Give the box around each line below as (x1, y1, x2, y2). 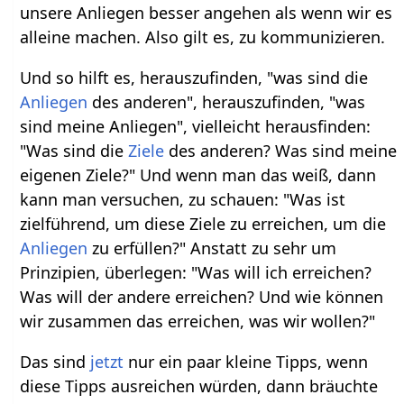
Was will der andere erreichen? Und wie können (20, 286, 384, 308)
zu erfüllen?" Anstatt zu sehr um (87, 237, 337, 260)
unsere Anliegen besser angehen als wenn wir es (20, 2, 393, 24)
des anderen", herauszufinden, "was (87, 91, 366, 114)
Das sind (20, 351, 91, 373)
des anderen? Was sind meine (164, 140, 398, 162)
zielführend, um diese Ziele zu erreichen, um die (20, 213, 387, 235)
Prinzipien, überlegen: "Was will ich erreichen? (20, 262, 372, 284)
